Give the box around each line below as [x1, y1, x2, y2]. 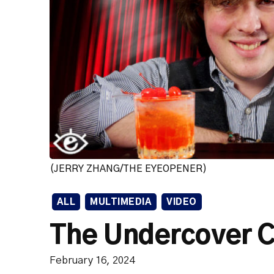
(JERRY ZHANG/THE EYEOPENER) [49, 164, 207, 174]
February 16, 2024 [49, 254, 135, 265]
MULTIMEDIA [90, 198, 152, 207]
